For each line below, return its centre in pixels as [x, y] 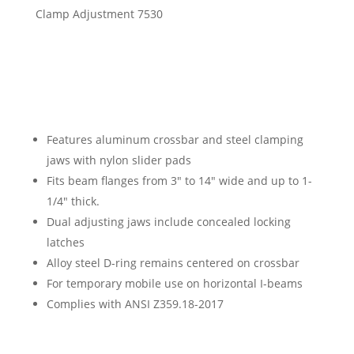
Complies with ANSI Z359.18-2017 [135, 303]
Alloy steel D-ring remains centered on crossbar [173, 262]
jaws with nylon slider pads [119, 160]
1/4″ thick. [73, 201]
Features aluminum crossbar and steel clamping [175, 139]
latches [65, 242]
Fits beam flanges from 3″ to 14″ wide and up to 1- [179, 180]
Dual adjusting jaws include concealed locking [168, 221]
